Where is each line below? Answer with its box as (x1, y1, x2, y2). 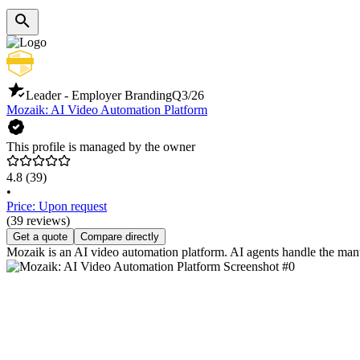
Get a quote (13, 231, 67, 243)
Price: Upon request (6, 199, 107, 214)
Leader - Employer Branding (26, 88, 172, 103)
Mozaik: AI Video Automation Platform (6, 103, 207, 117)
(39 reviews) (6, 214, 70, 228)
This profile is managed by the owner (6, 140, 195, 154)
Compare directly (80, 231, 159, 243)
